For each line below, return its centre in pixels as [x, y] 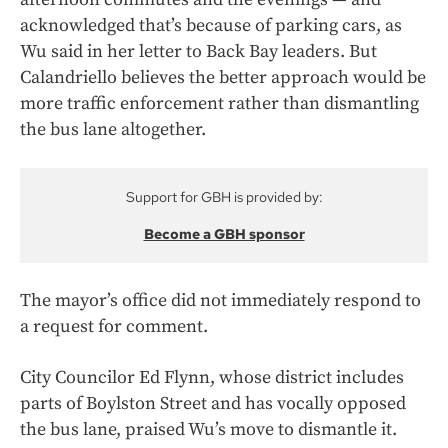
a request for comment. [114, 327]
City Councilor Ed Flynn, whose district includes [212, 378]
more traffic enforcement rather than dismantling [219, 104]
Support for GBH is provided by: [224, 197]
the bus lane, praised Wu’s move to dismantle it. [208, 430]
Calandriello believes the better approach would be [223, 78]
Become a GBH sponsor [224, 234]
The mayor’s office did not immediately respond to [220, 301]
